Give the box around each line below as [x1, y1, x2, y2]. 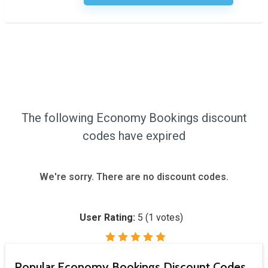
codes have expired [83, 129, 185, 144]
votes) [153, 212, 183, 224]
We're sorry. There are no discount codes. [39, 171, 229, 183]
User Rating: [79, 212, 138, 224]
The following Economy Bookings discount [21, 111, 247, 126]
